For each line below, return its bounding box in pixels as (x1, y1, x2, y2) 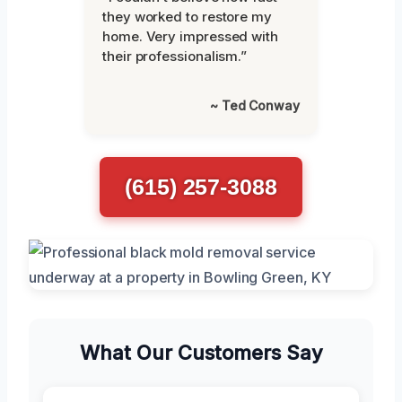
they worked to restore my (102, 7, 272, 25)
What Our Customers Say (79, 340, 323, 364)
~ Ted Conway (209, 97, 300, 113)
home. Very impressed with (102, 27, 278, 45)
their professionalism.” (102, 47, 248, 65)
